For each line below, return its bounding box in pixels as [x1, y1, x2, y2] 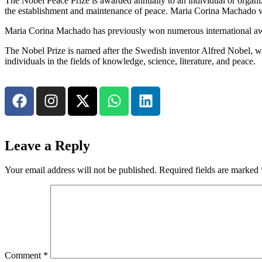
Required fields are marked [159, 165, 261, 175]
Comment [5, 250, 43, 261]
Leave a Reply [5, 137, 90, 153]
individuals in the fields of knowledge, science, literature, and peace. [5, 56, 256, 66]
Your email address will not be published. [5, 165, 157, 175]
